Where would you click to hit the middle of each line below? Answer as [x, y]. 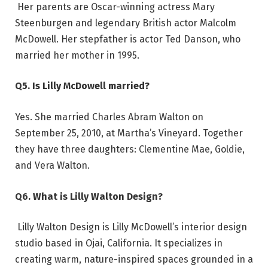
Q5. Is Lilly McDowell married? [82, 86]
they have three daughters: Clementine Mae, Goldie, [130, 149]
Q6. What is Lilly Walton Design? [89, 196]
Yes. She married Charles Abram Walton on [109, 117]
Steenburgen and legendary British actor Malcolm [126, 23]
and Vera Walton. [52, 165]
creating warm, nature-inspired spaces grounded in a [134, 260]
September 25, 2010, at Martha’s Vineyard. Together [129, 133]
